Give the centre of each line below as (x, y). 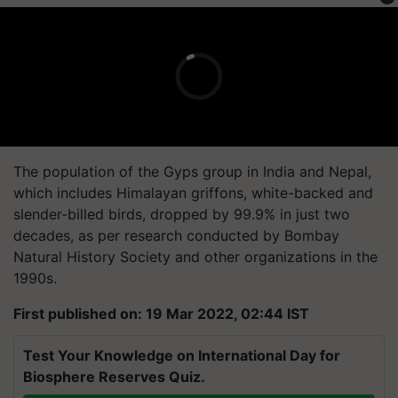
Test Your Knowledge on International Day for (182, 355)
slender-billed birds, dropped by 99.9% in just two (182, 214)
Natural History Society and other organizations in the (195, 256)
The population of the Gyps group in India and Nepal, (192, 171)
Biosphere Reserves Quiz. (114, 376)
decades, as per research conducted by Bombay (176, 235)
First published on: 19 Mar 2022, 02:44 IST (161, 313)
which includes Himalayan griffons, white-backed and (193, 192)
